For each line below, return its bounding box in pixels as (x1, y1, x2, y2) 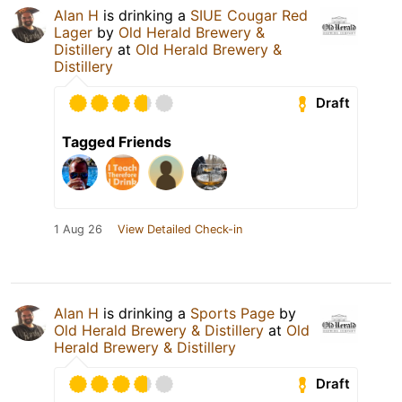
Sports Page (190, 303, 275, 322)
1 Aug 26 (54, 222, 102, 236)
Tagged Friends (62, 132, 171, 151)
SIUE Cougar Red (190, 5, 308, 24)
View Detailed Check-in (118, 222, 242, 236)
